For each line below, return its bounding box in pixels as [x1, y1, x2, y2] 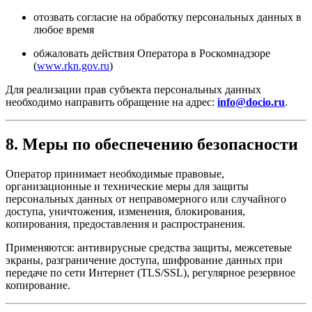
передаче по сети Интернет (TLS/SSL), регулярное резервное [6, 266, 295, 279]
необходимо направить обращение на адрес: [6, 95, 217, 108]
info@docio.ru [217, 95, 285, 108]
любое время [33, 23, 94, 36]
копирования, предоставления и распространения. [6, 217, 245, 230]
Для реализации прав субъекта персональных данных [6, 83, 261, 95]
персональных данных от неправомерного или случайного [6, 192, 286, 205]
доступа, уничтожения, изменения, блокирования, [6, 205, 245, 217]
